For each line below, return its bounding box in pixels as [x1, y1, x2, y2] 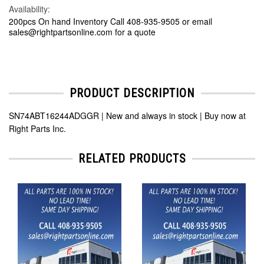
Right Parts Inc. [9, 123, 66, 135]
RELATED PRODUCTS [78, 151, 186, 166]
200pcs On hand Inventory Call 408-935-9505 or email [9, 15, 212, 27]
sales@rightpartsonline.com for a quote [9, 25, 156, 38]
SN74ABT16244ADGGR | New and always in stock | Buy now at [9, 110, 246, 122]
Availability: [9, 2, 50, 15]
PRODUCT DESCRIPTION [69, 86, 195, 101]
